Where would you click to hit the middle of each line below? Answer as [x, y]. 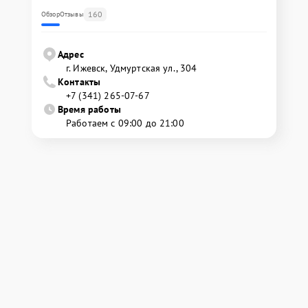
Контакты [79, 81]
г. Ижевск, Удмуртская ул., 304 [132, 68]
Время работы [89, 109]
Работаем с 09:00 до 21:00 [125, 123]
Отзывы [71, 14]
